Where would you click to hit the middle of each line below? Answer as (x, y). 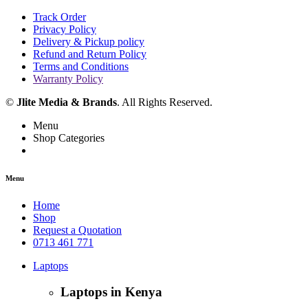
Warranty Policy (68, 78)
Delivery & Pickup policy (89, 41)
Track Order (59, 16)
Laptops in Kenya (111, 292)
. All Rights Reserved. (165, 102)
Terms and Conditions (81, 66)
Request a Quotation (77, 230)
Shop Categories (69, 137)
